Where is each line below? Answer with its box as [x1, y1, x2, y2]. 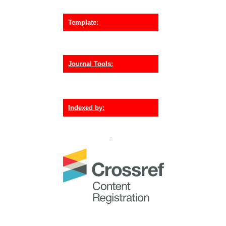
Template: [68, 19, 99, 27]
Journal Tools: [68, 60, 114, 68]
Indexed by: [68, 104, 105, 112]
